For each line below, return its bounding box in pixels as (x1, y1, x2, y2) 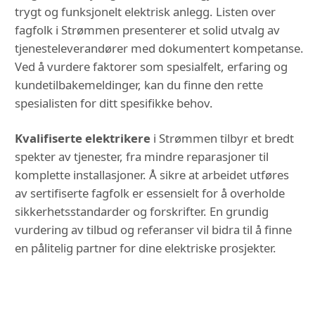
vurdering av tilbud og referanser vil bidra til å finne (15, 221, 292, 238)
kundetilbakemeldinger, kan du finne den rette (15, 77, 263, 94)
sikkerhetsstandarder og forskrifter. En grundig (15, 203, 269, 220)
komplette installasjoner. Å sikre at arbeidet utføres (15, 167, 289, 184)
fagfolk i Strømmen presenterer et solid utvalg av (15, 22, 280, 39)
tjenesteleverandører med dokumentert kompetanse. (15, 40, 304, 57)
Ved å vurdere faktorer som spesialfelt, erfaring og (15, 58, 288, 75)
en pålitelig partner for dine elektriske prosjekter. (15, 240, 276, 257)
